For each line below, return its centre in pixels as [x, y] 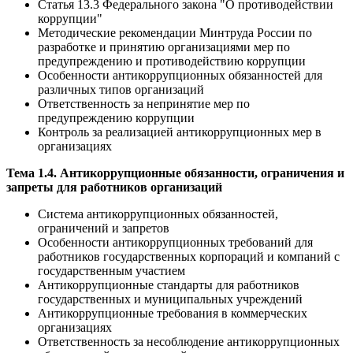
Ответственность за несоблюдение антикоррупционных [189, 341]
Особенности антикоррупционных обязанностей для [180, 75]
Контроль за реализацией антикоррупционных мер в [180, 132]
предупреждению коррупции [116, 117]
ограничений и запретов [104, 228]
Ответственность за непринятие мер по [144, 103]
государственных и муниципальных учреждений [170, 299]
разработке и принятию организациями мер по [164, 46]
